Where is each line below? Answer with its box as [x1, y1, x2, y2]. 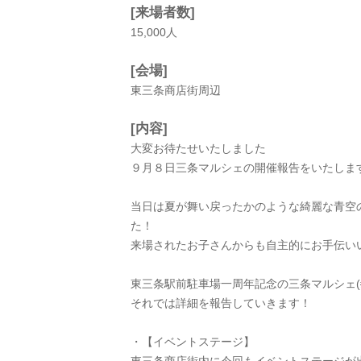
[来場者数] [131, 5, 195, 20]
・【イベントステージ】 [131, 335, 255, 348]
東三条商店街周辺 [131, 84, 221, 97]
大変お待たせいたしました [131, 142, 266, 155]
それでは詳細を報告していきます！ [131, 297, 311, 309]
